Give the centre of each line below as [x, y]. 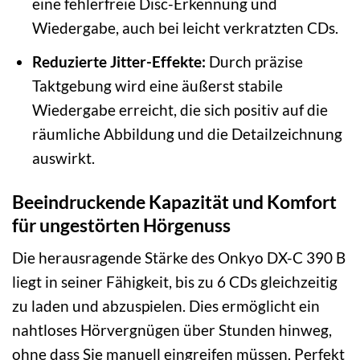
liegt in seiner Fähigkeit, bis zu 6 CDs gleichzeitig [175, 282]
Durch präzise [254, 61]
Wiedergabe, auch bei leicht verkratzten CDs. [185, 28]
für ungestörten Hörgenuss [121, 225]
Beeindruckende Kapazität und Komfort [174, 201]
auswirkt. [63, 157]
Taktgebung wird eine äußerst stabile [157, 85]
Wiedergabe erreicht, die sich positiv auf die [180, 109]
